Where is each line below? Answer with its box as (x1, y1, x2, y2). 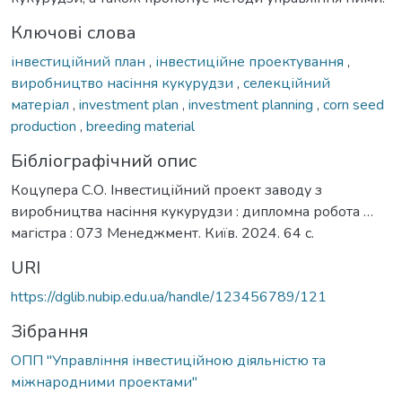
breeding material (86, 116, 195, 136)
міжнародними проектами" (11, 371, 197, 392)
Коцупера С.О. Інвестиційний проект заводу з (11, 179, 322, 200)
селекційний (243, 73, 330, 93)
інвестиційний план (11, 51, 149, 72)
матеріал (11, 94, 73, 115)
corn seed (323, 94, 384, 115)
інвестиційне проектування (155, 51, 347, 72)
